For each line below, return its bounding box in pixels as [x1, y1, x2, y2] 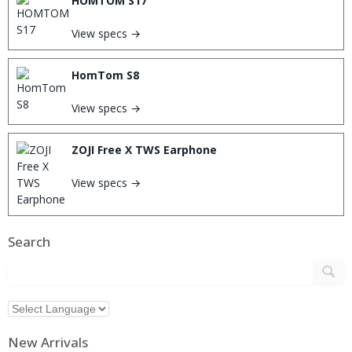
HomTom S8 [71, 68, 139, 82]
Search [8, 233, 50, 251]
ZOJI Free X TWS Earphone [71, 142, 217, 157]
